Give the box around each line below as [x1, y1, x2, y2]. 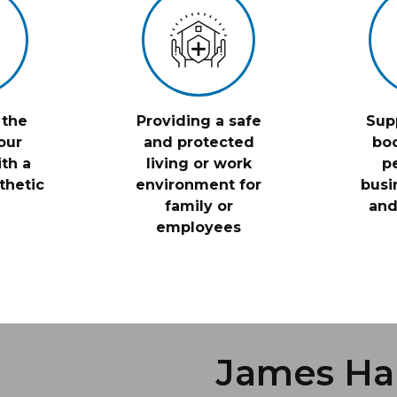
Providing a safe [136, 113, 261, 129]
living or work [145, 155, 252, 172]
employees [156, 219, 241, 236]
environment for [136, 176, 261, 193]
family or [164, 198, 233, 214]
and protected [143, 134, 254, 151]
